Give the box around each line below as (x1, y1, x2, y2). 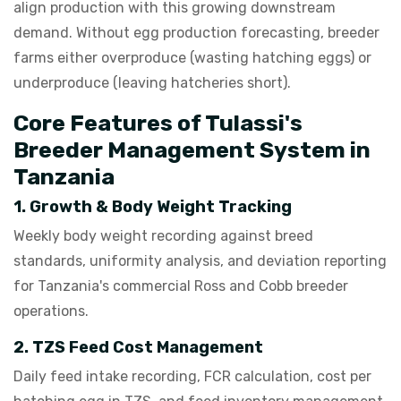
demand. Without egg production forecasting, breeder (13, 24, 380, 41)
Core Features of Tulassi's (13, 110, 303, 136)
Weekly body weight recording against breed (13, 227, 313, 244)
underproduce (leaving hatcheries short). (13, 74, 291, 91)
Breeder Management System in (13, 137, 371, 163)
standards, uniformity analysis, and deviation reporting (13, 252, 387, 269)
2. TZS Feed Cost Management (13, 337, 263, 357)
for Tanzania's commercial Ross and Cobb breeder (13, 277, 348, 294)
